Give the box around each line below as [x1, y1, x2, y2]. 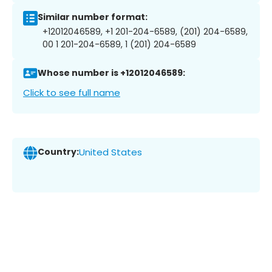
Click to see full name [23, 86, 120, 99]
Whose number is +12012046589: [38, 67, 185, 80]
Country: [38, 146, 79, 158]
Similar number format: [38, 11, 148, 24]
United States [79, 146, 142, 159]
